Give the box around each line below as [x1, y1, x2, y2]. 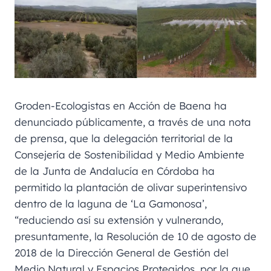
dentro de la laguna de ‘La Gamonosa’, [15, 197, 207, 210]
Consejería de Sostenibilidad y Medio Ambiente [15, 148, 244, 161]
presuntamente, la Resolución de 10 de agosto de [15, 229, 256, 243]
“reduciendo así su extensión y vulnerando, [15, 213, 223, 226]
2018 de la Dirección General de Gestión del [15, 246, 229, 259]
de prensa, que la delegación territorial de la [15, 131, 233, 145]
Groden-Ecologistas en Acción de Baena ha [15, 99, 227, 112]
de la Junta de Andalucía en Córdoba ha [15, 164, 215, 177]
